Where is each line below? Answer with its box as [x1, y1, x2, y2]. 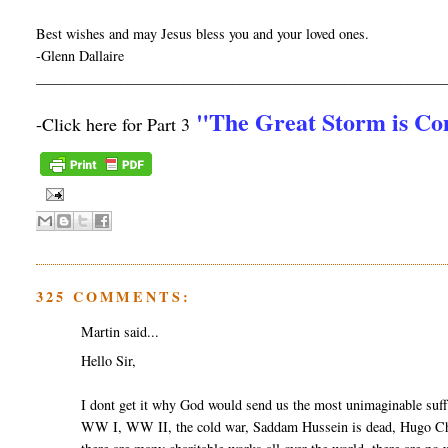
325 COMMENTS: [36, 285, 191, 307]
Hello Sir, [81, 351, 137, 371]
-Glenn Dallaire [36, 46, 125, 66]
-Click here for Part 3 [36, 112, 197, 137]
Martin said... [81, 322, 160, 342]
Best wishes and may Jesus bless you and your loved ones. [36, 24, 370, 44]
